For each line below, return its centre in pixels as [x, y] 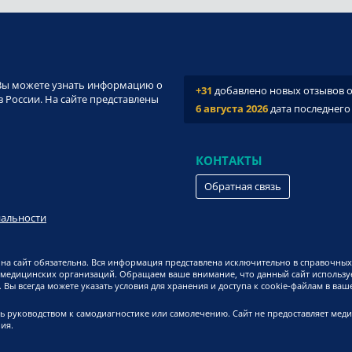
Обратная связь [243, 187]
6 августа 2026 [232, 109]
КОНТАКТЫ [229, 161]
